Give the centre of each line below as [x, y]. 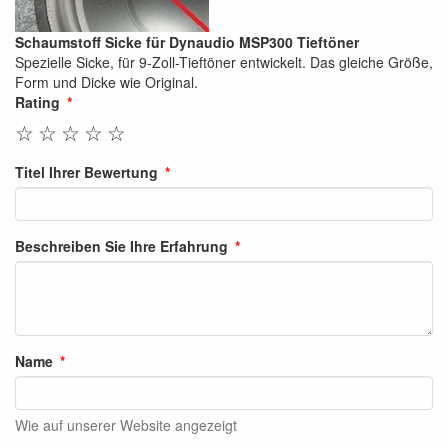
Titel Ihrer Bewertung [86, 172]
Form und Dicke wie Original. [106, 82]
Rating [37, 102]
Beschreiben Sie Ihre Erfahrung [121, 246]
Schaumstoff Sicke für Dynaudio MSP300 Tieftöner [187, 42]
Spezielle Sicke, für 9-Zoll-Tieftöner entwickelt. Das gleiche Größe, [224, 62]
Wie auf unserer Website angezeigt [126, 425]
